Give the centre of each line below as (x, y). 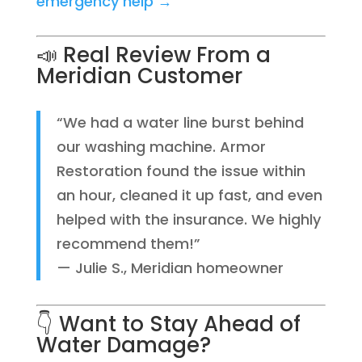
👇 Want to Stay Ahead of (168, 324)
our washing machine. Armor (161, 147)
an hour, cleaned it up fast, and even (189, 195)
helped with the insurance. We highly (188, 219)
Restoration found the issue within (181, 171)
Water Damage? (123, 345)
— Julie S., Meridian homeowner (170, 268)
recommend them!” (128, 244)
